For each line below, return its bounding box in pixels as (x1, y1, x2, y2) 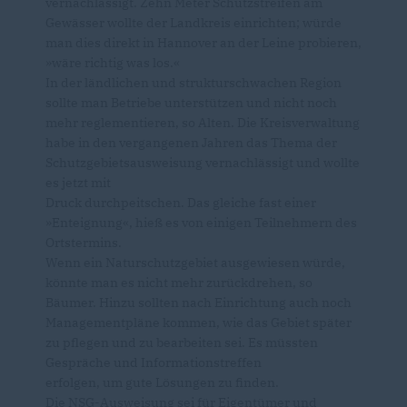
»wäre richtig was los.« (45, 55, 180, 72)
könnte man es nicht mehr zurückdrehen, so (45, 274, 313, 292)
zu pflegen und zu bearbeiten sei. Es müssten (45, 334, 318, 352)
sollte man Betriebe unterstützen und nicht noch (45, 94, 337, 112)
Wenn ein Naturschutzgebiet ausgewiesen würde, (45, 254, 345, 272)
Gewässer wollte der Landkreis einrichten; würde (45, 15, 342, 32)
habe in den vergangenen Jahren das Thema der (45, 134, 337, 152)
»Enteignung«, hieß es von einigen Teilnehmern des (45, 214, 357, 232)
